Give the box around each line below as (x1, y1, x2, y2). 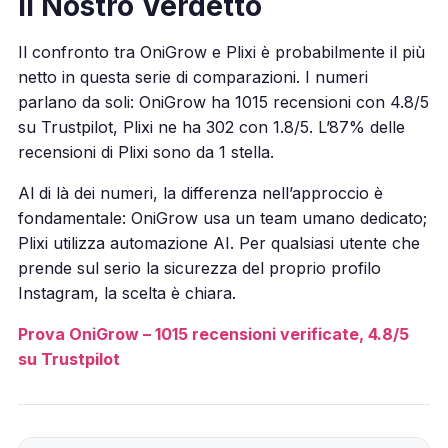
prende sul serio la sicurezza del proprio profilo (17, 257, 381, 278)
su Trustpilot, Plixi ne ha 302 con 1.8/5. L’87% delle (17, 116, 405, 137)
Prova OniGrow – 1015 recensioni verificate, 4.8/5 (17, 323, 409, 344)
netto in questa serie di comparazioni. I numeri (17, 66, 368, 87)
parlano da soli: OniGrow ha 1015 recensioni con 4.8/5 (17, 91, 429, 112)
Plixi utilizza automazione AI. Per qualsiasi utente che (17, 232, 420, 253)
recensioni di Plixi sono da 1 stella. (17, 141, 274, 162)
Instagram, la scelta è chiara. (17, 282, 236, 303)
